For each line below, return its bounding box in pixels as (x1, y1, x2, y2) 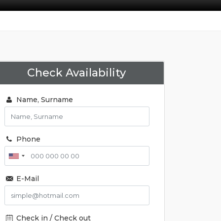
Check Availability (27, 66, 126, 79)
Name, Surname (14, 95, 73, 104)
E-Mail (14, 174, 39, 183)
